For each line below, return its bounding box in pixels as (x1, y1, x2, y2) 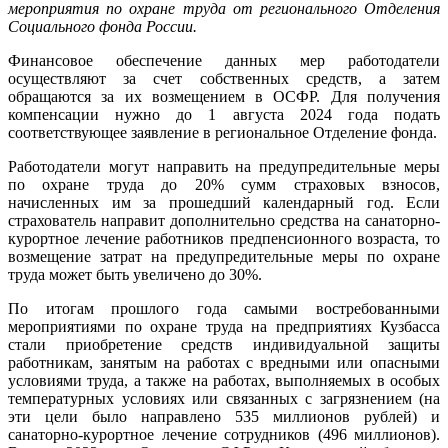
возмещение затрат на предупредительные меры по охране (8, 247, 440, 265)
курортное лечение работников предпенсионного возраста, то (8, 229, 440, 247)
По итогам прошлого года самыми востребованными (8, 299, 440, 317)
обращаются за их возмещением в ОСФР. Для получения (8, 87, 440, 105)
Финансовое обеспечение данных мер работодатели (8, 51, 440, 69)
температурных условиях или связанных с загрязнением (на (8, 389, 440, 407)
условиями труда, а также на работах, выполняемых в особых (8, 371, 440, 389)
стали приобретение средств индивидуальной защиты (8, 335, 440, 353)
